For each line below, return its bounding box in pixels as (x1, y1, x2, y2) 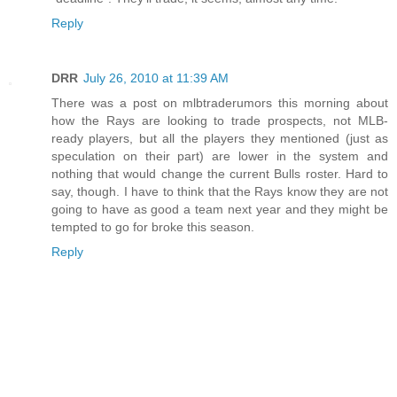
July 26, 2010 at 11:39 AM (83, 71, 229, 86)
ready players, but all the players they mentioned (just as (51, 131, 388, 146)
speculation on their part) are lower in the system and (51, 149, 388, 164)
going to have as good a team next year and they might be (51, 202, 388, 217)
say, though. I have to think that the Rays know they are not (51, 184, 388, 199)
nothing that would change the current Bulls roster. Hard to (51, 167, 388, 182)
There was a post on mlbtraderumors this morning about (51, 96, 388, 111)
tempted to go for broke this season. (51, 220, 254, 235)
